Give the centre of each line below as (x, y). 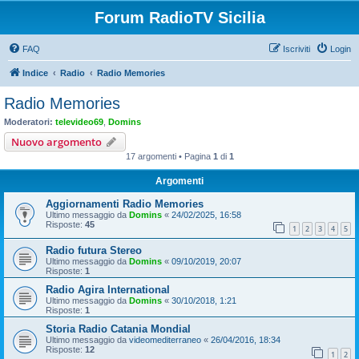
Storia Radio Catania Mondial (118, 329)
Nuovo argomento (56, 141)
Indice (35, 73)
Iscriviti (296, 49)
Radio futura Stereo (94, 251)
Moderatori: (28, 122)
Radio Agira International (108, 290)
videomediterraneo (165, 340)
